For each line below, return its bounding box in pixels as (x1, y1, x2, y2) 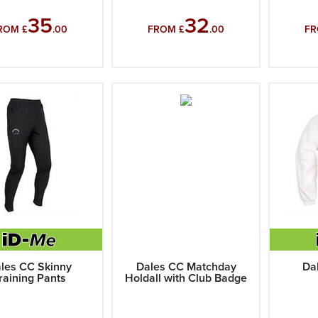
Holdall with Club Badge (125, 271, 248, 285)
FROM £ (148, 23, 185, 35)
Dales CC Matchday (136, 260, 236, 274)
